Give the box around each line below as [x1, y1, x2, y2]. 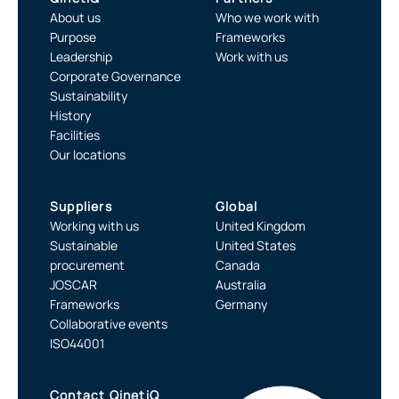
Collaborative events [50, 315, 167, 333]
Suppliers [50, 198, 112, 216]
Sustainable [50, 237, 118, 255]
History [50, 107, 91, 125]
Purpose [50, 28, 96, 46]
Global [216, 198, 258, 216]
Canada [216, 256, 260, 274]
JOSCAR [50, 276, 97, 294]
